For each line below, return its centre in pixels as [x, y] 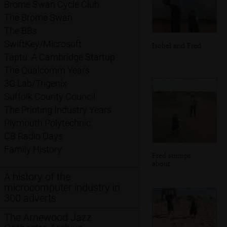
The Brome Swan [38, 18]
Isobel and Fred [177, 45]
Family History [33, 149]
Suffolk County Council [50, 97]
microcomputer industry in [62, 187]
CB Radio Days [33, 136]
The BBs [21, 31]
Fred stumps [172, 155]
